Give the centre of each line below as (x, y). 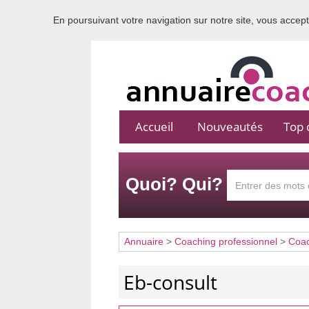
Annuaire (144, 241)
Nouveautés (230, 127)
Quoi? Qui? (174, 184)
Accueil (154, 127)
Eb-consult (170, 282)
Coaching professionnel (226, 241)
